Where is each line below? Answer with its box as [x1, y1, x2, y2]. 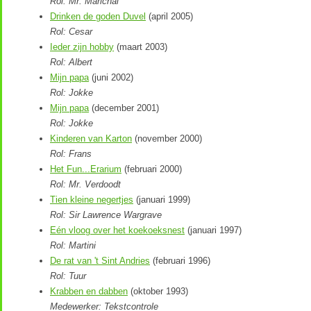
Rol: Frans [50, 148, 92, 159]
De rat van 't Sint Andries [50, 255, 150, 266]
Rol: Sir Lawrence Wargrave [50, 209, 162, 220]
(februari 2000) [121, 163, 182, 174]
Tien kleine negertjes [50, 194, 133, 205]
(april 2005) [146, 10, 193, 22]
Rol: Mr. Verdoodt [50, 178, 121, 190]
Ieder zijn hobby [50, 41, 114, 52]
